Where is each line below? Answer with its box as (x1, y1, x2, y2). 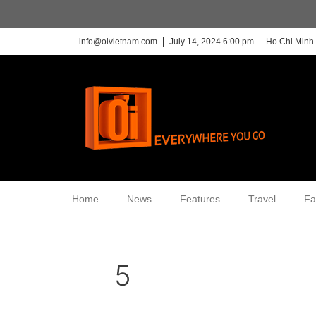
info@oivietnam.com (79, 37, 157, 47)
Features (180, 193, 220, 205)
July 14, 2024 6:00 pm (169, 37, 254, 47)
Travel (248, 193, 276, 205)
